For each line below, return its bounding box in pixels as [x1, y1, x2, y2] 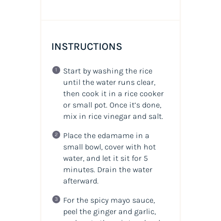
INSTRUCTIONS [51, 40, 122, 53]
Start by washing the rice [63, 66, 152, 76]
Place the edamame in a [63, 131, 149, 141]
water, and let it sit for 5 [63, 153, 148, 163]
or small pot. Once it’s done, [63, 100, 161, 110]
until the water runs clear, [63, 77, 155, 87]
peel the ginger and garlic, [63, 207, 156, 217]
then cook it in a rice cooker [63, 89, 164, 99]
